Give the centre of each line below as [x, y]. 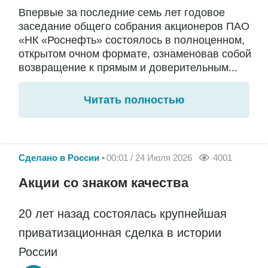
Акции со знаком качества [103, 183]
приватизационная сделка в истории [120, 233]
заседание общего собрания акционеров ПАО [134, 26]
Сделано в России [59, 157]
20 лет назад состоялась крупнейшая [123, 214]
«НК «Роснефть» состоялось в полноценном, [132, 40]
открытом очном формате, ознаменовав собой [135, 54]
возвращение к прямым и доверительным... [128, 67]
